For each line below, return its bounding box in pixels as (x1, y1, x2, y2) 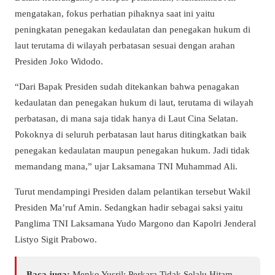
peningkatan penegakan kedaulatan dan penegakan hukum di (15, 23, 250, 34)
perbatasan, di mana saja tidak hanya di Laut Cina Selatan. (15, 112, 238, 123)
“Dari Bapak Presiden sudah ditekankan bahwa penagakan (15, 80, 239, 91)
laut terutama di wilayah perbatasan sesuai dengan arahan (15, 39, 235, 50)
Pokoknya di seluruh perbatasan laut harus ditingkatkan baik (15, 128, 247, 139)
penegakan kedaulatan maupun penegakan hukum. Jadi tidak (15, 144, 250, 155)
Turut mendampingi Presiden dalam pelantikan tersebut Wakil (15, 186, 250, 197)
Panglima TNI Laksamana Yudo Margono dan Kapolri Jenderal (15, 218, 256, 229)
